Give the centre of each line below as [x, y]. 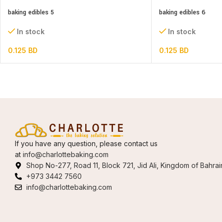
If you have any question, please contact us [86, 143]
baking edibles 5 [31, 12]
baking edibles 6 [182, 12]
